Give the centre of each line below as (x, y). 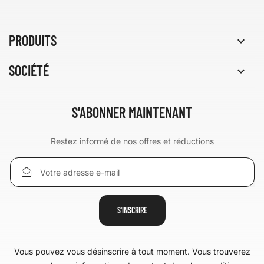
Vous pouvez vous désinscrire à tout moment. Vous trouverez (132, 251)
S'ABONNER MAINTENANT (132, 112)
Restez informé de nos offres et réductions (132, 141)
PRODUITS (33, 40)
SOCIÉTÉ (29, 70)
